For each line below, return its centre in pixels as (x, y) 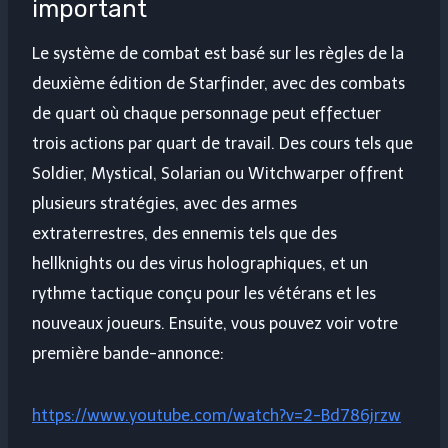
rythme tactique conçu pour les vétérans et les (204, 294)
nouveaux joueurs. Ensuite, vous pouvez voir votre (215, 324)
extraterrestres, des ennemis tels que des (184, 234)
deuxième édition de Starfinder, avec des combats (218, 84)
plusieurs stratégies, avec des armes (164, 204)
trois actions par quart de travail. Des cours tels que (222, 144)
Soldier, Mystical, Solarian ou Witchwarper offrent (218, 174)
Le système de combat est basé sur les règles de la (218, 54)
